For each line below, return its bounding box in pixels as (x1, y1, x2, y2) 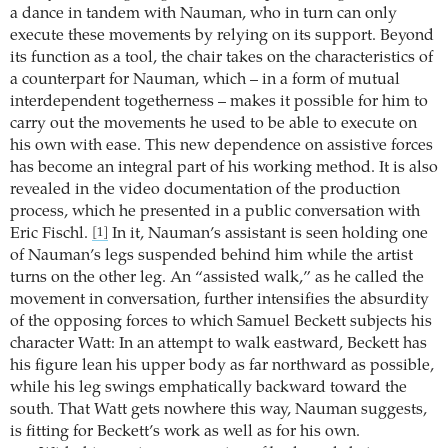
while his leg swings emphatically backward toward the (10, 380, 407, 397)
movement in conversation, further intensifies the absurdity (10, 292, 429, 309)
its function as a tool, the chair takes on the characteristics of (10, 50, 433, 67)
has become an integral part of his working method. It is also (10, 160, 438, 177)
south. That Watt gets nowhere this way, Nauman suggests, (10, 402, 427, 419)
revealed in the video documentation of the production (10, 182, 400, 199)
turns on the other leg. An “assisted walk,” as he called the (10, 270, 424, 287)
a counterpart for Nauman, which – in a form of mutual (10, 72, 400, 89)
